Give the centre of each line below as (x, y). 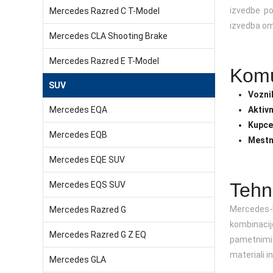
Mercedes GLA (78, 260)
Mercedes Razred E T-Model (104, 61)
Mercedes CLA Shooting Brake (108, 36)
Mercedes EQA (78, 110)
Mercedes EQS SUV (87, 185)
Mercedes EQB (78, 135)
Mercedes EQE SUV (87, 160)
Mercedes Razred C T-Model (105, 11)
